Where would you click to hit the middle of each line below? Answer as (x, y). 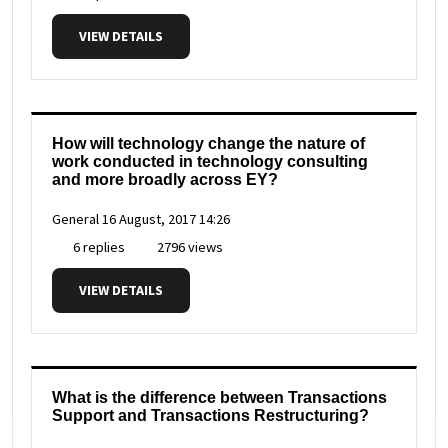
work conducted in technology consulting (210, 162)
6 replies (97, 247)
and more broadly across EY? (165, 180)
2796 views (188, 247)
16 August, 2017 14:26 (166, 219)
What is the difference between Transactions (219, 398)
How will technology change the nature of (208, 144)
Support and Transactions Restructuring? (210, 416)
